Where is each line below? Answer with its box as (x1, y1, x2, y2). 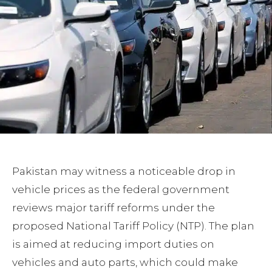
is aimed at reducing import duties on (12, 238, 214, 251)
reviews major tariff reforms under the (12, 202, 215, 214)
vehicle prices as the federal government (12, 183, 229, 196)
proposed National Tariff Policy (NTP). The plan (12, 220, 254, 233)
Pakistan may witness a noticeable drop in (12, 165, 236, 178)
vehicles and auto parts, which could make (12, 256, 238, 269)
